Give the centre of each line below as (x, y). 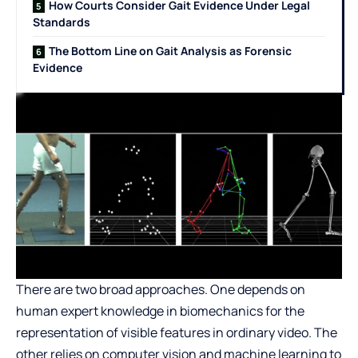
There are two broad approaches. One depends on (161, 290)
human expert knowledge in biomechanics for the (160, 311)
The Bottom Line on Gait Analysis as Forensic (170, 51)
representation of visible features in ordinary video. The (177, 333)
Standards (62, 22)
